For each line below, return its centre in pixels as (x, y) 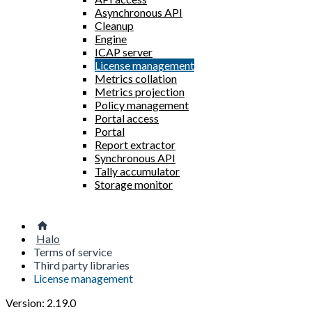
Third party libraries (81, 265)
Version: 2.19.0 (41, 303)
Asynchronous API (139, 12)
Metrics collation (136, 78)
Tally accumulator (137, 171)
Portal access (127, 118)
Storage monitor (134, 184)
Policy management (142, 105)
